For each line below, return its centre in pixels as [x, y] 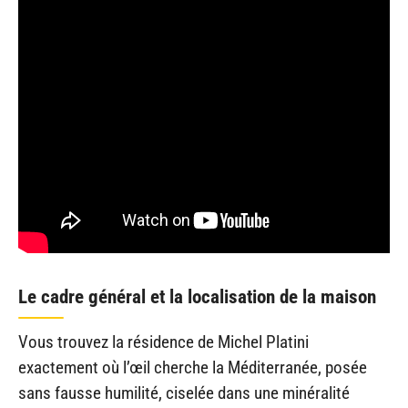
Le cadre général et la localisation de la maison [197, 297]
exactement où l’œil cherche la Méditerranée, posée [193, 368]
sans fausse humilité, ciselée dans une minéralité [184, 393]
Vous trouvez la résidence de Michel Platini [163, 342]
